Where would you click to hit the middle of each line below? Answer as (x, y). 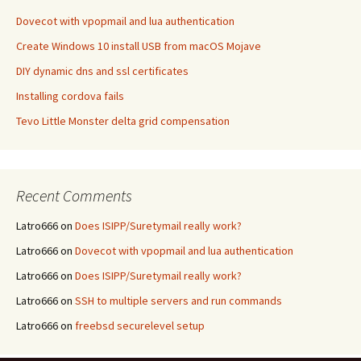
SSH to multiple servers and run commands (178, 301)
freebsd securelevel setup (140, 326)
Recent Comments (74, 195)
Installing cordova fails (70, 96)
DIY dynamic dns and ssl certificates (102, 71)
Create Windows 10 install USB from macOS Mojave (139, 46)
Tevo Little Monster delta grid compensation (123, 121)
